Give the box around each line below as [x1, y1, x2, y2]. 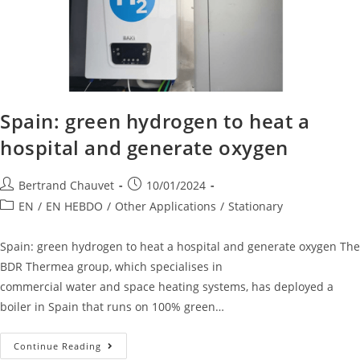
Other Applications [115, 198, 216, 215]
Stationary [228, 198, 283, 215]
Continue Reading [14, 340, 101, 353]
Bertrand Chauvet [18, 178, 114, 194]
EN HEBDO [46, 198, 103, 215]
